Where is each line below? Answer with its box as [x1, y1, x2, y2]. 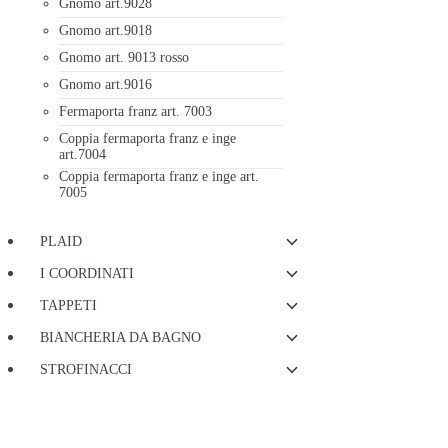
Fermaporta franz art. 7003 [59, 104, 212, 119]
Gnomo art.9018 [59, 23, 152, 38]
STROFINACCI [40, 362, 132, 377]
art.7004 [59, 147, 106, 162]
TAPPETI [40, 298, 97, 313]
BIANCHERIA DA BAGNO [40, 330, 201, 345]
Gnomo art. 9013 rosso [59, 50, 189, 65]
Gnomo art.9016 [59, 77, 152, 92]
